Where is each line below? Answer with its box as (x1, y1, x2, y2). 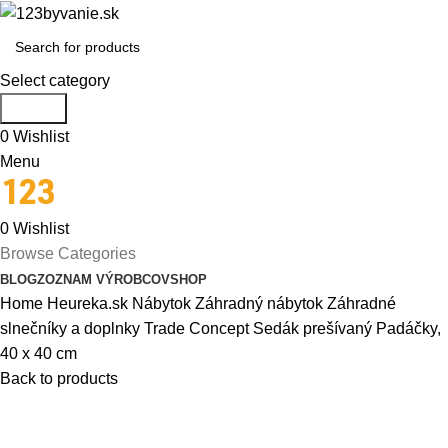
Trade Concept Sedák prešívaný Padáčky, (144, 320, 441, 338)
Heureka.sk (47, 295, 132, 313)
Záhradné (327, 295, 396, 313)
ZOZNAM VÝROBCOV (37, 272, 170, 288)
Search (8, 100, 59, 118)
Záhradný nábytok (195, 295, 327, 313)
